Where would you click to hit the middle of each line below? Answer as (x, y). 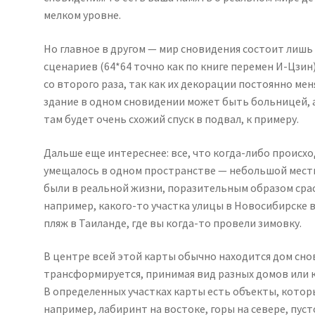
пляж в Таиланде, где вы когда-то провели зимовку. (173, 223)
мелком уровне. (83, 15)
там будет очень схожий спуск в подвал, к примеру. (172, 119)
